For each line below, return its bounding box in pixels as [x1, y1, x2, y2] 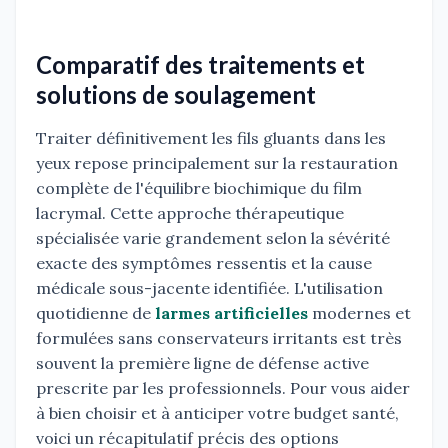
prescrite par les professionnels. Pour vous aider [36, 378, 410, 399]
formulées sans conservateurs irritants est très [36, 328, 402, 349]
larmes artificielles [155, 303, 308, 324]
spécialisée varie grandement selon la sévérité [36, 228, 390, 249]
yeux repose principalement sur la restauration [36, 153, 398, 174]
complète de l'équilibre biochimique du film [36, 178, 362, 199]
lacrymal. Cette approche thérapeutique [36, 203, 344, 224]
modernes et [308, 303, 411, 324]
